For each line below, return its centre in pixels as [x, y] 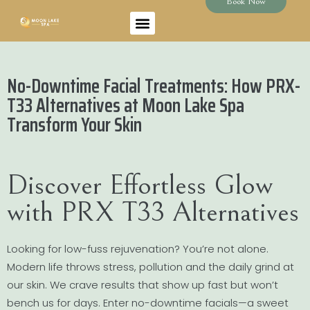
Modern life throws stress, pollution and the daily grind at [151, 266]
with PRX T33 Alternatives [153, 212]
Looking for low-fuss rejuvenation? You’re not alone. [138, 248]
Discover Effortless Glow [140, 185]
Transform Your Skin [74, 125]
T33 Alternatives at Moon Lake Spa [126, 105]
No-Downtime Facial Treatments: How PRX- [154, 86]
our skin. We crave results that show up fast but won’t [143, 284]
